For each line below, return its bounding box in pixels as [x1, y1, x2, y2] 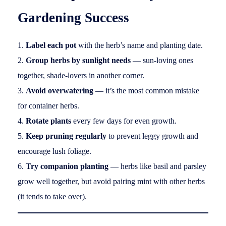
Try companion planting [26, 161, 108, 171]
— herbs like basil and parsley [108, 161, 206, 171]
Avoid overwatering [26, 86, 93, 95]
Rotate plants [26, 116, 71, 125]
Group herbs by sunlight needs [26, 55, 131, 65]
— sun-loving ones [131, 55, 193, 65]
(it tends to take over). [18, 192, 87, 201]
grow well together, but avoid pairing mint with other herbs [18, 177, 205, 186]
